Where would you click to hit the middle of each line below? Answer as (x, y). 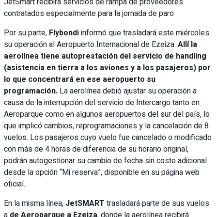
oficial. (15, 184)
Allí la (187, 44)
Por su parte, (26, 33)
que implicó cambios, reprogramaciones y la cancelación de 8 (106, 126)
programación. (32, 91)
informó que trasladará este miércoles (145, 33)
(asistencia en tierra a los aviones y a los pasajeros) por (107, 68)
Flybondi (65, 33)
